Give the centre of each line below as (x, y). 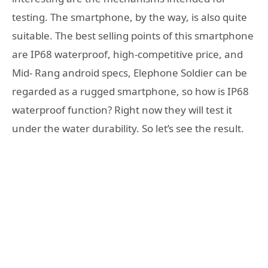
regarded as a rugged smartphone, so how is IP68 (130, 91)
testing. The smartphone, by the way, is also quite (130, 17)
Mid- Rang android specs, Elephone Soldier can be (130, 73)
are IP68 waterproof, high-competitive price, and (127, 54)
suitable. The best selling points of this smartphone (133, 36)
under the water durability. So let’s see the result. (128, 128)
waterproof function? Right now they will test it (122, 110)
